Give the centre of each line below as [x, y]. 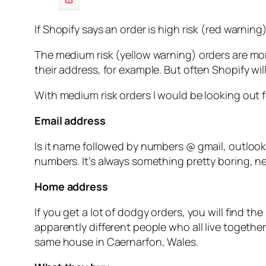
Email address [70, 121]
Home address [71, 187]
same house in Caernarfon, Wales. [118, 242]
